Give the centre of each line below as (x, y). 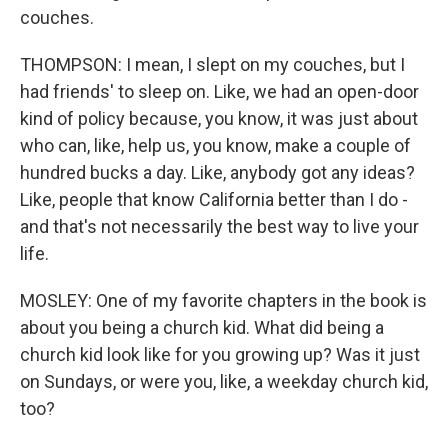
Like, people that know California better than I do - (214, 200)
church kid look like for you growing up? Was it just (220, 355)
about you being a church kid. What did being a (202, 328)
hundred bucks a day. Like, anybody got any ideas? (217, 173)
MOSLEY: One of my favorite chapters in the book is (223, 301)
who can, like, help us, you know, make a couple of (215, 146)
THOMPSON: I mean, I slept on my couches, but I (212, 65)
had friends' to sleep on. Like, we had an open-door (219, 92)
